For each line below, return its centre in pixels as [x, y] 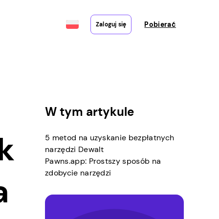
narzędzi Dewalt [75, 149]
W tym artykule [89, 112]
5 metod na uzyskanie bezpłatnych [110, 138]
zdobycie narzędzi [78, 173]
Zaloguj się [111, 24]
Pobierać [160, 24]
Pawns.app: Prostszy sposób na [103, 161]
